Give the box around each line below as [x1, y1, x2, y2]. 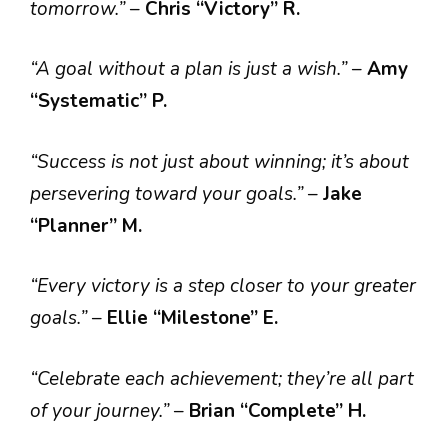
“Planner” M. [30, 212, 142, 239]
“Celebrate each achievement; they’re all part [30, 365, 414, 392]
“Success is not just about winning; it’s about [30, 148, 409, 175]
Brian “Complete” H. [189, 397, 366, 424]
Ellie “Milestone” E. [107, 305, 278, 331]
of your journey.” [30, 397, 174, 424]
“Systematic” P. [30, 88, 167, 114]
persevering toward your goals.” [30, 180, 308, 207]
